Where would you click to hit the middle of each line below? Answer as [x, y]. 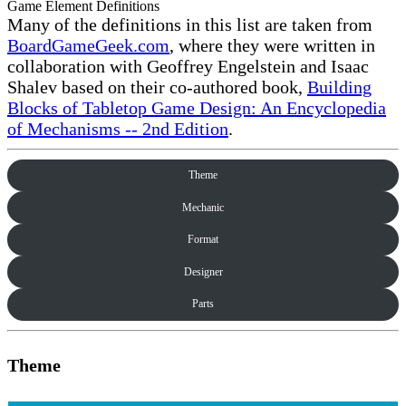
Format [203, 240]
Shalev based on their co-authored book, [157, 87]
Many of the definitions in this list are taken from [190, 24]
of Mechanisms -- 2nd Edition [118, 128]
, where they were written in [272, 45]
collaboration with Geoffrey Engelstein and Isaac [188, 66]
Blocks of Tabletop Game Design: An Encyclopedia [197, 107]
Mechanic [203, 207]
